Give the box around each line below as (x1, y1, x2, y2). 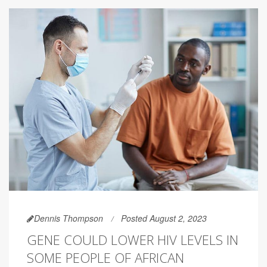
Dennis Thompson (34, 212, 103, 224)
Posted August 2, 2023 (121, 212, 207, 224)
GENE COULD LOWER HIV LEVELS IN (27, 230, 238, 249)
